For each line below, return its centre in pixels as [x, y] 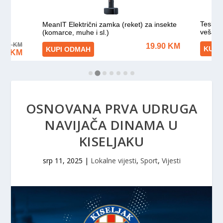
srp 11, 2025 [62, 161]
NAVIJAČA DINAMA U [111, 125]
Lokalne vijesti [113, 161]
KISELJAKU [111, 141]
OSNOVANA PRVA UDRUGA [111, 109]
